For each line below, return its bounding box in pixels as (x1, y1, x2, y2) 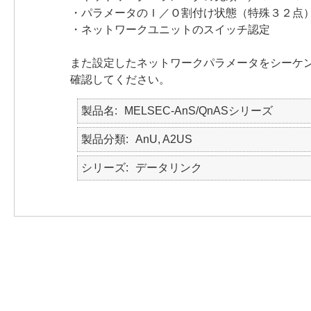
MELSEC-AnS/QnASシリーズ (124, 105, 273, 117)
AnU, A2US (135, 133, 192, 145)
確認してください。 (70, 74, 170, 85)
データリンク (135, 162, 202, 174)
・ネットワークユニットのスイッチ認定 (70, 24, 270, 35)
